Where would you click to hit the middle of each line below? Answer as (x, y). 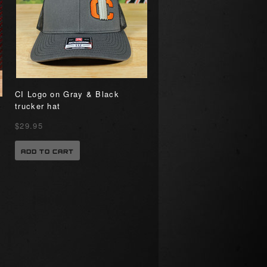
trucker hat (38, 106)
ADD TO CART (47, 151)
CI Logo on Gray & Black (67, 94)
